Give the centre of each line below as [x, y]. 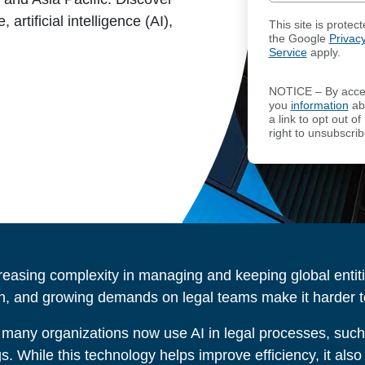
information [319, 106]
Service [288, 52]
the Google [299, 38]
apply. [323, 52]
